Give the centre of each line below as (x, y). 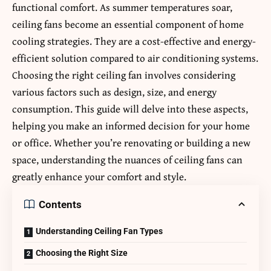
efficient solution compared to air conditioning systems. (135, 58)
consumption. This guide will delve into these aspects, (130, 109)
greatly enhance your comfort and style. (99, 177)
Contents (60, 204)
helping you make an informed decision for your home (131, 126)
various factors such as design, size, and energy (114, 92)
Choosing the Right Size (82, 253)
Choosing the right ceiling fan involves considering (124, 75)
